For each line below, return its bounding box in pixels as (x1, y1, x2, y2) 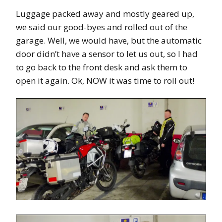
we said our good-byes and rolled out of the (16, 21, 187, 33)
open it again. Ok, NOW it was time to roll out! (16, 75, 194, 87)
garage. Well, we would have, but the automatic (16, 35, 202, 47)
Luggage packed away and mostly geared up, (16, 8, 194, 20)
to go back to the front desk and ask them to (16, 61, 187, 73)
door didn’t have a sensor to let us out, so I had (16, 48, 198, 60)
